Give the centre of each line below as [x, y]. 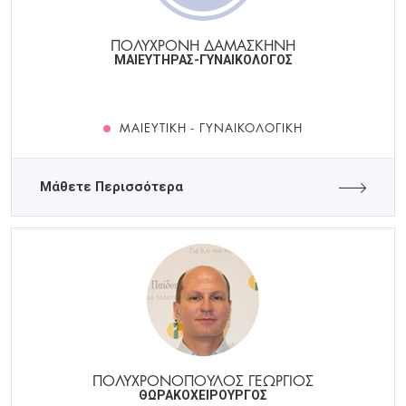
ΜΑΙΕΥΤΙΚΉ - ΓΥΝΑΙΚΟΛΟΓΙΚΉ [211, 127]
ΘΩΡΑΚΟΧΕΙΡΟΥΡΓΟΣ [203, 396]
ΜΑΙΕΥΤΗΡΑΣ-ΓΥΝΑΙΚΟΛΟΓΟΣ [203, 60]
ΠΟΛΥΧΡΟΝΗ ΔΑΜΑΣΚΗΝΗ [203, 44]
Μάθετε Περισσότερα [111, 188]
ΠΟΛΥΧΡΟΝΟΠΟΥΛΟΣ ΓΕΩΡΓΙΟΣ [203, 380]
